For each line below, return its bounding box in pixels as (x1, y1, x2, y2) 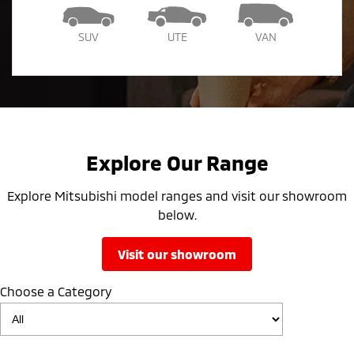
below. (157, 206, 197, 222)
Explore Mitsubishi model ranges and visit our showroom (7, 187, 347, 203)
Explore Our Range (85, 149, 269, 175)
